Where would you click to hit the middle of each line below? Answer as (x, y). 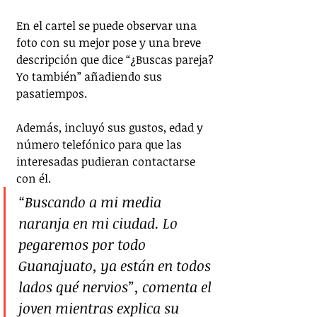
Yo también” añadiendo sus (91, 76)
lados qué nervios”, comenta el (117, 286)
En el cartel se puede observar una (108, 25)
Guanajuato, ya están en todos (116, 265)
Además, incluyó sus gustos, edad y (111, 127)
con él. (34, 178)
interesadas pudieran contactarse (107, 161)
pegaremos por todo (84, 244)
